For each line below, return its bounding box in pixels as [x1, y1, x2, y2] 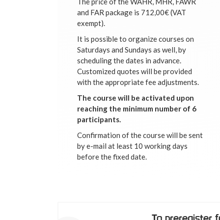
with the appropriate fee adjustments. [77, 77, 199, 86]
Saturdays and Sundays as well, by [77, 45, 186, 54]
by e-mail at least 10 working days [77, 141, 188, 150]
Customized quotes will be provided [77, 66, 192, 76]
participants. [77, 114, 122, 124]
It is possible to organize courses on [77, 34, 194, 43]
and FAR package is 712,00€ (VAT [77, 7, 186, 17]
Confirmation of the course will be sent [77, 130, 203, 139]
